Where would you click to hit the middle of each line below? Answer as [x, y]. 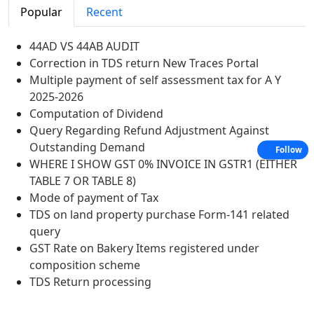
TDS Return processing [90, 282]
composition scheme [85, 265]
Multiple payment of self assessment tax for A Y [155, 80]
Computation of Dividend [96, 114]
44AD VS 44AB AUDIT [84, 46]
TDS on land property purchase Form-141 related [159, 214]
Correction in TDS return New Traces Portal [144, 63]
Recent [104, 12]
